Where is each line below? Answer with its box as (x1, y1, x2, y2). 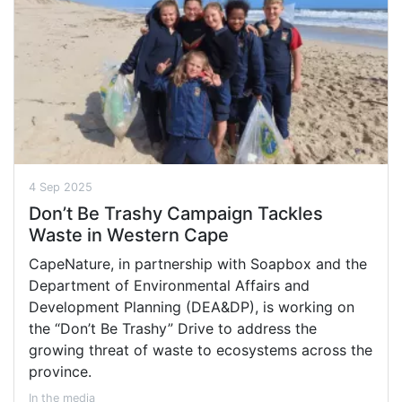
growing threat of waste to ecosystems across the (29, 340, 372, 359)
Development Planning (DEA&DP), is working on (29, 297, 354, 316)
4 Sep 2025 (29, 179, 92, 194)
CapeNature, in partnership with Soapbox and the (29, 254, 367, 273)
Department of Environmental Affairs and (29, 275, 310, 294)
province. (29, 362, 92, 380)
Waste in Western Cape (29, 223, 229, 246)
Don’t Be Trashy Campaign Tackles (29, 202, 323, 224)
